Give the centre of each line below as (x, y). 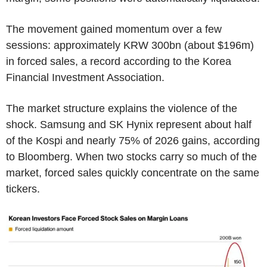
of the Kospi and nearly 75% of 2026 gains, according (133, 141)
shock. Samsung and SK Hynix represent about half (129, 125)
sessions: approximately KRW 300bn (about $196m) (130, 46)
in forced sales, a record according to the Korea (119, 62)
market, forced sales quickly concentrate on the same (133, 173)
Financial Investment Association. (85, 78)
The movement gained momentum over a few (114, 30)
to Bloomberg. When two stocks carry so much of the (131, 157)
